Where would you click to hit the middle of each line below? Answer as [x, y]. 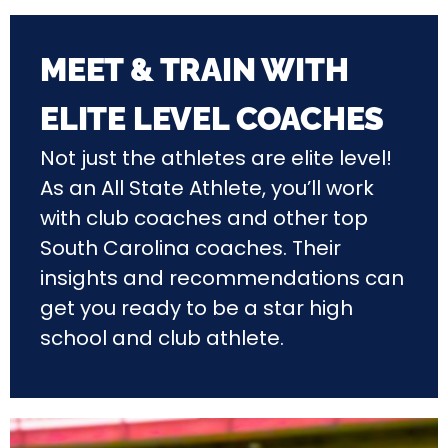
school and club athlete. [162, 338]
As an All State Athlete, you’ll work [207, 188]
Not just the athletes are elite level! [216, 158]
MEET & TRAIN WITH [194, 70]
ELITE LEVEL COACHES [212, 119]
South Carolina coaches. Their [190, 248]
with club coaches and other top [204, 218]
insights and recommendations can [222, 278]
